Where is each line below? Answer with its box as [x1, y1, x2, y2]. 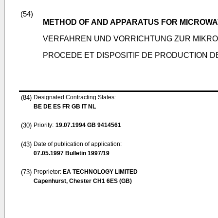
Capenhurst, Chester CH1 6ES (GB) [34, 178, 132, 184]
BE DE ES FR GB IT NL [34, 103, 96, 110]
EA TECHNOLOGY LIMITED [63, 168, 138, 175]
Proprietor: [34, 168, 63, 175]
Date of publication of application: [34, 141, 122, 147]
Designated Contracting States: [34, 94, 116, 101]
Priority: [34, 122, 54, 128]
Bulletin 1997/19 [64, 150, 109, 157]
